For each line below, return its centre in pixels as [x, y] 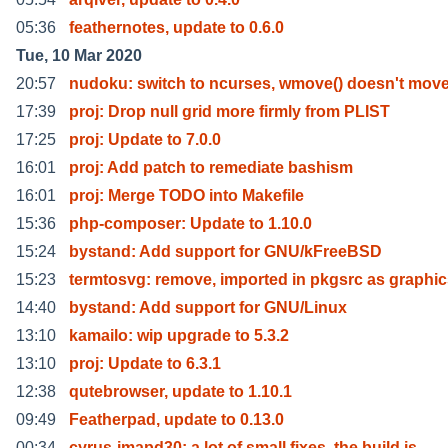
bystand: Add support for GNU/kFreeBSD [225, 251]
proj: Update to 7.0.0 [145, 139]
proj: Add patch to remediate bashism [211, 167]
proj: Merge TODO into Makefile [186, 195]
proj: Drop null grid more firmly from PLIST [229, 111]
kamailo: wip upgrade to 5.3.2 [179, 335]
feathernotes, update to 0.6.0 [176, 27]
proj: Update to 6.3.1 [145, 363]
